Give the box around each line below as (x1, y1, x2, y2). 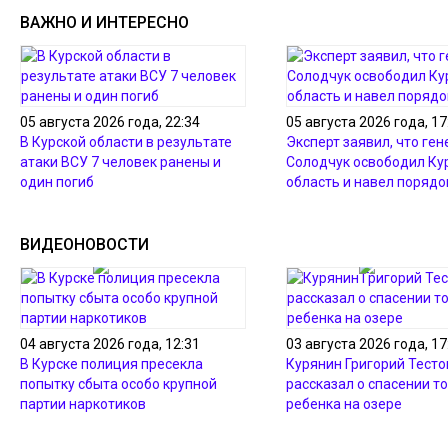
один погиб (20, 174, 94, 190)
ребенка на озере (286, 396, 402, 412)
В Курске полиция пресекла (20, 356, 203, 372)
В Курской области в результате (20, 134, 232, 150)
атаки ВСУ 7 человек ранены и (20, 154, 221, 170)
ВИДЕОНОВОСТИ (20, 235, 149, 254)
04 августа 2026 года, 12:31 (20, 336, 200, 352)
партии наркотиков (20, 396, 146, 412)
